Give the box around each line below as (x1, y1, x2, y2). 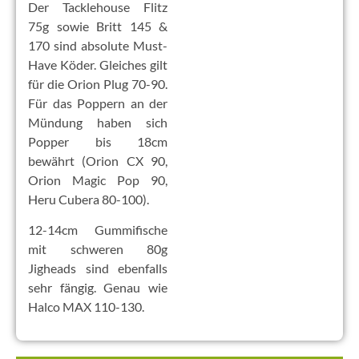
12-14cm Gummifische (28, 222, 167, 238)
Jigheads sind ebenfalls (28, 260, 167, 276)
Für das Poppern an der (28, 95, 167, 111)
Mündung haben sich (28, 115, 167, 131)
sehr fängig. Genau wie (28, 280, 167, 296)
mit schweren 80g (28, 241, 167, 257)
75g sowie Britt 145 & (28, 18, 167, 34)
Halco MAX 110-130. (28, 299, 144, 315)
